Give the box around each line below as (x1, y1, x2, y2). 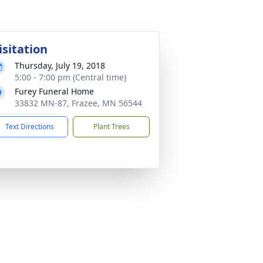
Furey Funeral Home (15, 86, 94, 97)
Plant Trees (93, 122, 130, 131)
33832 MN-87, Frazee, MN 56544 (15, 97, 142, 109)
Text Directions (5, 122, 54, 131)
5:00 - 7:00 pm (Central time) (15, 72, 126, 83)
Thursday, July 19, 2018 (15, 60, 105, 71)
